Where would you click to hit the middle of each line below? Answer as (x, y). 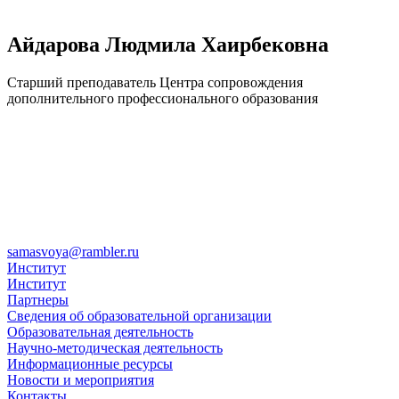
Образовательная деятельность (100, 331)
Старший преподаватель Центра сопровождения (155, 82)
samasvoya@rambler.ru (73, 251)
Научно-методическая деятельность (115, 347)
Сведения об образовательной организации (139, 315)
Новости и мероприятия (81, 379)
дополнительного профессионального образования (163, 98)
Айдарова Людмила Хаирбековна (168, 44)
